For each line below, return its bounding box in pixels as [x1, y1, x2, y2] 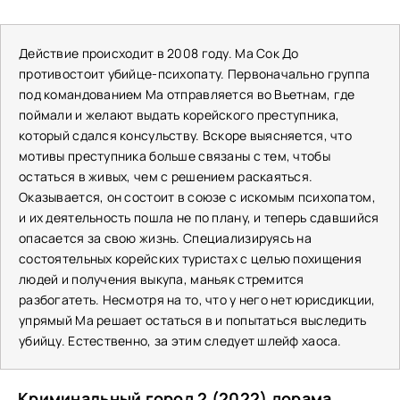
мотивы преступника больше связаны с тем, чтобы [19, 147, 330, 164]
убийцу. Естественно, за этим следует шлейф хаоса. [19, 332, 342, 349]
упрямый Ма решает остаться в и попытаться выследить [19, 312, 367, 329]
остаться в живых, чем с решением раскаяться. [19, 168, 313, 185]
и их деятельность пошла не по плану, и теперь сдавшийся [19, 209, 379, 226]
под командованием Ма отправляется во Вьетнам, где [19, 86, 355, 103]
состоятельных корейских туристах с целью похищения [19, 250, 362, 267]
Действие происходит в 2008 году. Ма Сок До [19, 45, 299, 62]
